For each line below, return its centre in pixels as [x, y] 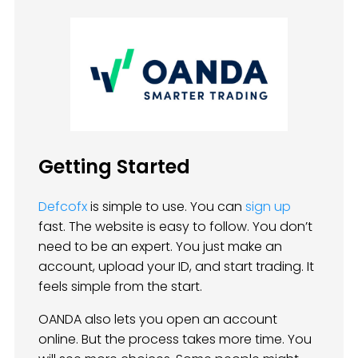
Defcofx [63, 207]
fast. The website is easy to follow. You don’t [175, 227]
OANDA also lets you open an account [158, 320]
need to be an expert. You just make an [160, 247]
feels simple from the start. [120, 287]
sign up [268, 207]
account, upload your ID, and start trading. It [176, 267]
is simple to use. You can [166, 207]
